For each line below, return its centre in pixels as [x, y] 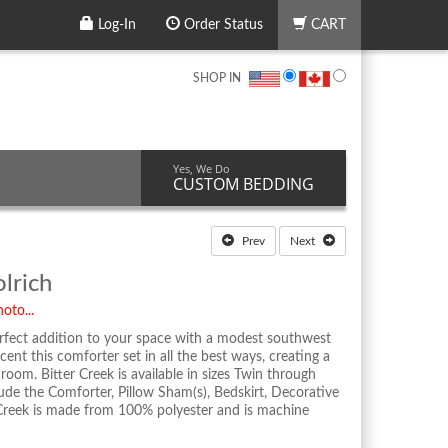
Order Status [221, 25]
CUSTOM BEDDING [243, 183]
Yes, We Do [201, 168]
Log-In [115, 25]
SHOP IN [217, 78]
